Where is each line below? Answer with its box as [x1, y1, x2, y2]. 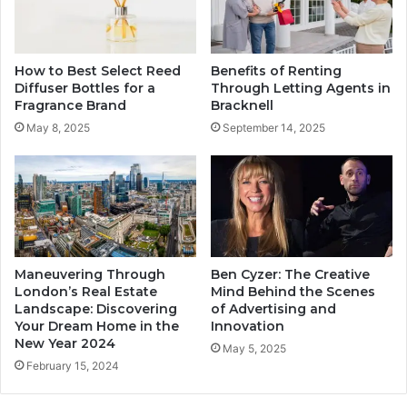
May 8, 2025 [26, 120, 90, 134]
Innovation [211, 318, 284, 335]
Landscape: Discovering [15, 301, 177, 318]
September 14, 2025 [223, 120, 325, 134]
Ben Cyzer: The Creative [211, 266, 370, 283]
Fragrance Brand [15, 96, 126, 114]
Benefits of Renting [211, 62, 342, 79]
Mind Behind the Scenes [211, 283, 375, 301]
